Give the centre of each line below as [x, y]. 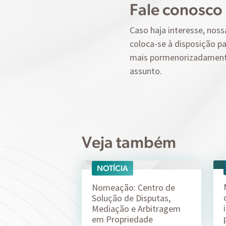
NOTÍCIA [112, 168]
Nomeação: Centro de [133, 188]
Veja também [129, 142]
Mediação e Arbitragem [136, 209]
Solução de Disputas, [131, 198]
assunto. [146, 71]
